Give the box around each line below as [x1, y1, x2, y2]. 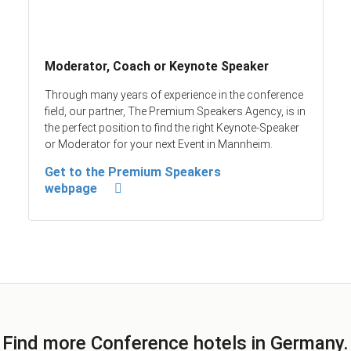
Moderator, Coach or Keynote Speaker [45, 59, 269, 74]
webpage [45, 181, 97, 197]
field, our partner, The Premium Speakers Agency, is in [45, 105, 306, 118]
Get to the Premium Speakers [45, 165, 221, 180]
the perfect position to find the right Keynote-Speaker [45, 121, 299, 135]
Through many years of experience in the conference [45, 89, 303, 102]
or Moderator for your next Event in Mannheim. [45, 138, 273, 151]
